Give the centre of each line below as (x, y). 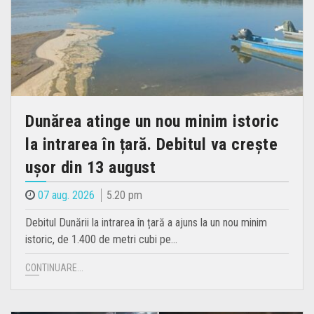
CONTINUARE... (54, 267)
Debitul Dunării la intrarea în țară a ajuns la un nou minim (146, 222)
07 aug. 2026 (66, 195)
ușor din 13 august (90, 167)
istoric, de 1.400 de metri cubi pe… (101, 239)
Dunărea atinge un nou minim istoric (152, 121)
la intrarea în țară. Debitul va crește (151, 144)
